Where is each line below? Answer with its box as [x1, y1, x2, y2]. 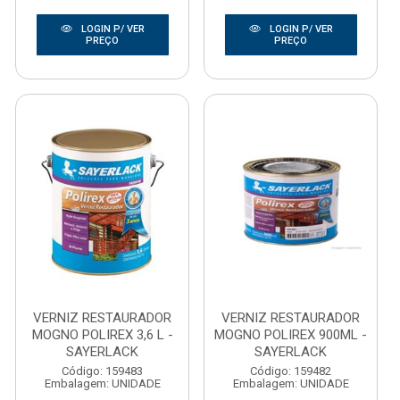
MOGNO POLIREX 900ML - [214, 327, 367, 343]
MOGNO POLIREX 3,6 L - [31, 327, 173, 343]
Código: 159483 [62, 364, 143, 378]
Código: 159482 [250, 364, 331, 378]
